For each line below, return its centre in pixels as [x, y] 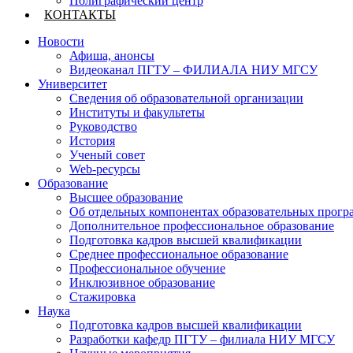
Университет [72, 84]
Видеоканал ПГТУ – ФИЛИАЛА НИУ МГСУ [193, 70]
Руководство [103, 126]
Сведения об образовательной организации [186, 98]
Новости [61, 41]
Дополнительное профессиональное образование [202, 226]
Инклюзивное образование [142, 282]
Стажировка [102, 297]
